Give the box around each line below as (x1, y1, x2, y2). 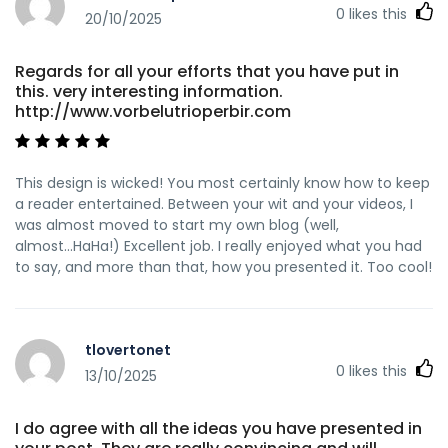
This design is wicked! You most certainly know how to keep (15, 172, 430, 193)
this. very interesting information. (15, 79, 283, 103)
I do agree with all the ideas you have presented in (15, 416, 422, 440)
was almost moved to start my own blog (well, (15, 214, 339, 235)
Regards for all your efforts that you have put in (15, 59, 399, 83)
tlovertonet (85, 340, 171, 361)
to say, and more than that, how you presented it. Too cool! (15, 256, 432, 277)
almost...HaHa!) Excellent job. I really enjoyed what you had (15, 235, 422, 256)
